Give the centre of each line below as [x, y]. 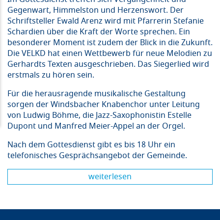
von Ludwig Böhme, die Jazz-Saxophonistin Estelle [99, 116]
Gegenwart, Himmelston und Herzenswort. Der [96, 11]
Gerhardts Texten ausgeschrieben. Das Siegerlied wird [108, 65]
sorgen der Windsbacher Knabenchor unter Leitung [104, 105]
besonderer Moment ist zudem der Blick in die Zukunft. [110, 43]
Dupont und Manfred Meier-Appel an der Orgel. [98, 126]
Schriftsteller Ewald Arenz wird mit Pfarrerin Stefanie [106, 21]
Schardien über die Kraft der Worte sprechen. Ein [99, 32]
